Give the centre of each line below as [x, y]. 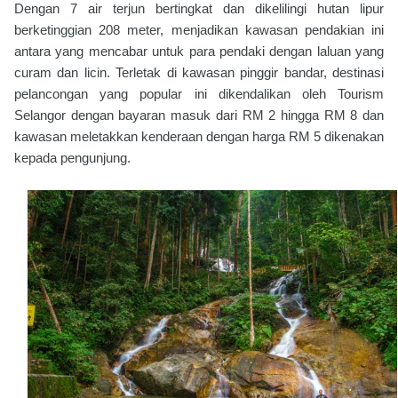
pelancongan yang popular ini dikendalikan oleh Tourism [199, 94]
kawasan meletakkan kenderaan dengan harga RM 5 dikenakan [199, 137]
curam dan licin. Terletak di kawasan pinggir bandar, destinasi [199, 73]
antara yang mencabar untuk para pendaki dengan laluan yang [199, 52]
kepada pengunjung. [72, 158]
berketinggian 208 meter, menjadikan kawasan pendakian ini [199, 30]
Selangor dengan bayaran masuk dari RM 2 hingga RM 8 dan [199, 115]
